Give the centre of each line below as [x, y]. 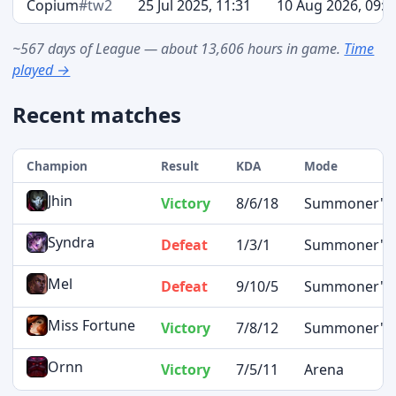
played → [42, 69]
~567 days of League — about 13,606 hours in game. [179, 48]
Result [179, 165]
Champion [57, 165]
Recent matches [97, 114]
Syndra [71, 242]
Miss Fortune [91, 325]
